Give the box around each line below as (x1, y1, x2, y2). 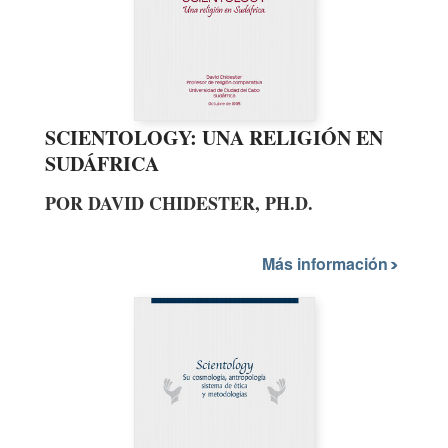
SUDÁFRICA (45, 149, 159, 179)
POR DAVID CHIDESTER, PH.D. (45, 190, 313, 217)
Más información (262, 251, 392, 275)
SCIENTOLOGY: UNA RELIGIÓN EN (45, 123, 383, 153)
